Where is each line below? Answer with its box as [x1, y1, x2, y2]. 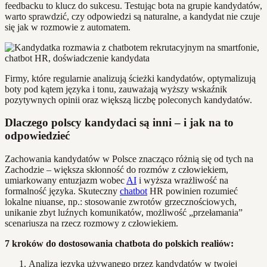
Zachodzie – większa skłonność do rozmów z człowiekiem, [5, 164, 228, 175]
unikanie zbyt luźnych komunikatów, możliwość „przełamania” [5, 207, 243, 218]
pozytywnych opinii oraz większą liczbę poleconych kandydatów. [5, 94, 252, 105]
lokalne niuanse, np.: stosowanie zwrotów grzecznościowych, [5, 197, 237, 207]
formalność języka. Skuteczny [5, 186, 120, 197]
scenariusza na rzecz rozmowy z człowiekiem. [5, 218, 178, 229]
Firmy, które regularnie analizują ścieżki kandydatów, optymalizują [5, 73, 256, 83]
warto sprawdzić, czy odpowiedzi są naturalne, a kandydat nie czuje [5, 11, 260, 21]
